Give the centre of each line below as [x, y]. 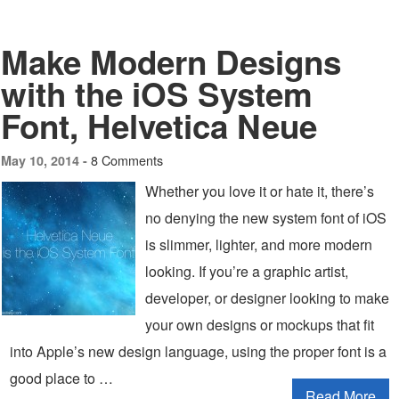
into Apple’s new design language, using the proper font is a [198, 351]
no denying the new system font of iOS [266, 218]
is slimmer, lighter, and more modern [259, 244]
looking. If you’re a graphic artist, [247, 271]
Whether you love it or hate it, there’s [260, 191]
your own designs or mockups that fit [260, 325]
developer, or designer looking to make [267, 298]
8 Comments [127, 160]
